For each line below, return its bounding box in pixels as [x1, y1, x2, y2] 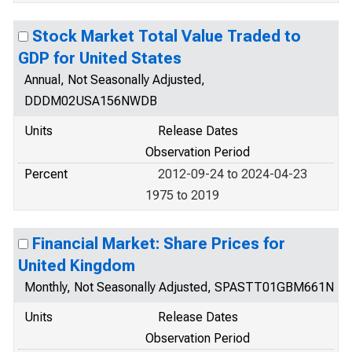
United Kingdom [18, 256, 135, 275]
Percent [24, 167, 68, 181]
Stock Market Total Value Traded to [32, 27, 301, 46]
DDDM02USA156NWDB [24, 93, 157, 108]
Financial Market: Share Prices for [32, 234, 285, 253]
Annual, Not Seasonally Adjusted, [24, 72, 205, 87]
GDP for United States [18, 49, 181, 68]
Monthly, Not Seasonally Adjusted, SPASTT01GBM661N [24, 280, 334, 295]
